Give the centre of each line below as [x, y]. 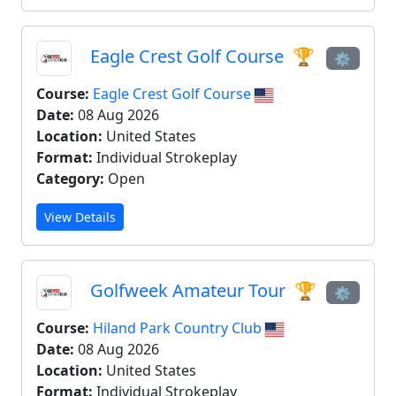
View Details [80, 217]
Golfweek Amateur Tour [188, 291]
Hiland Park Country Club [179, 328]
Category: [70, 179]
